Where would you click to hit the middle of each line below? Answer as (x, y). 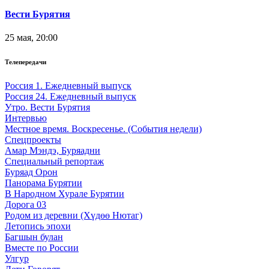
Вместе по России (42, 247)
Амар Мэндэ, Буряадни (53, 150)
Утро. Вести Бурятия (47, 107)
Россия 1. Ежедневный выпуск (68, 85)
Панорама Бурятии (44, 183)
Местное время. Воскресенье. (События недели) (103, 128)
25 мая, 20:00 (31, 37)
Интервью (26, 118)
